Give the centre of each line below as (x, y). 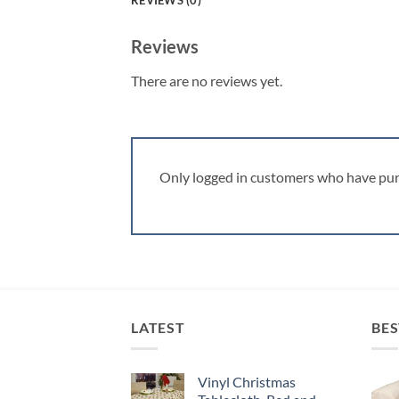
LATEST (158, 327)
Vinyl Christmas (247, 382)
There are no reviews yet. (207, 81)
